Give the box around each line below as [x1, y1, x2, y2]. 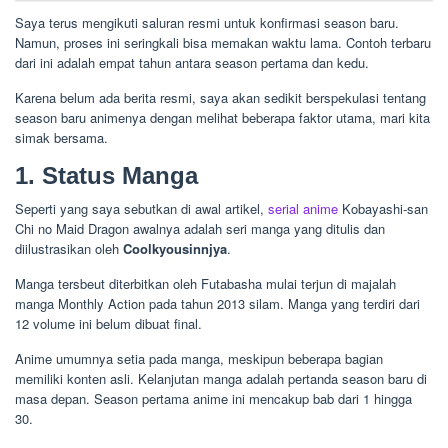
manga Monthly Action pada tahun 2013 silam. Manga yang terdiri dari [15, 293, 420, 313]
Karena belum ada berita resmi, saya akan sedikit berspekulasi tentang [15, 87, 426, 107]
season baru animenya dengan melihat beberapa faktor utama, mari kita [15, 107, 430, 127]
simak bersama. [15, 127, 108, 147]
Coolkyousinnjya [123, 238, 227, 258]
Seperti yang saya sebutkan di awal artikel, [15, 198, 268, 218]
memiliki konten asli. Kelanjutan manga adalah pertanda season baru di [15, 368, 427, 388]
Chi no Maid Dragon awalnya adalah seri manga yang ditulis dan [15, 218, 385, 238]
